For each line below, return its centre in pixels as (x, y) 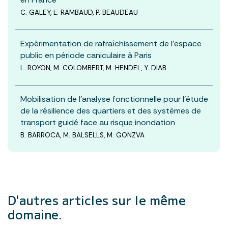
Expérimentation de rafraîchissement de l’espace (111, 43)
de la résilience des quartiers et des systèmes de (111, 110)
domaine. (35, 214)
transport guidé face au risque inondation (98, 122)
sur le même (149, 199)
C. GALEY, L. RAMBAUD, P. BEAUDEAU (79, 12)
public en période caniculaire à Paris (86, 55)
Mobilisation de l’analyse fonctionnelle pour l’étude (114, 99)
